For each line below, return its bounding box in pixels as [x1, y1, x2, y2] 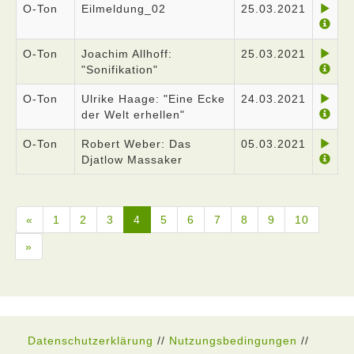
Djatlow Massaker [81, 153, 183, 166]
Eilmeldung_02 [81, 2, 166, 15]
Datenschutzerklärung [28, 334, 153, 347]
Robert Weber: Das [81, 137, 191, 150]
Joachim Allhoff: [81, 47, 172, 60]
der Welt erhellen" [81, 108, 185, 121]
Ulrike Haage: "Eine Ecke [81, 92, 225, 105]
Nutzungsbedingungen [169, 334, 297, 347]
